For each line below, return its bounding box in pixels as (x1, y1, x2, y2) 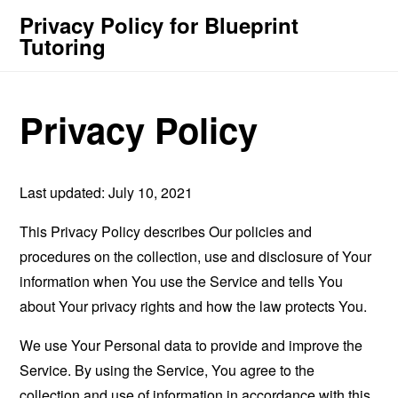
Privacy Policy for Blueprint (20, 10, 299, 40)
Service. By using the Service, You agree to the (20, 359, 315, 380)
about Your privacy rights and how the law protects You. (20, 295, 368, 316)
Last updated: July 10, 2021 (20, 181, 194, 203)
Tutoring (20, 31, 107, 61)
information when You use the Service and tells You (20, 270, 344, 291)
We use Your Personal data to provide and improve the (20, 334, 363, 355)
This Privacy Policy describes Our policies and (20, 220, 313, 242)
